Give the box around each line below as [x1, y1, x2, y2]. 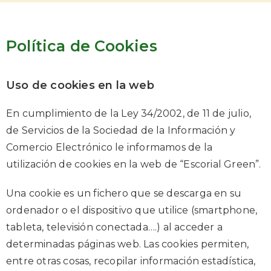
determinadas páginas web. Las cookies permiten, [6, 238, 249, 250]
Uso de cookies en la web [6, 79, 154, 92]
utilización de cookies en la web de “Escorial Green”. [6, 158, 261, 170]
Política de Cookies [6, 37, 157, 55]
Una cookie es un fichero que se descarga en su [6, 188, 242, 199]
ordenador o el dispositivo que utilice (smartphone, [6, 204, 258, 216]
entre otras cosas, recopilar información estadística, [6, 255, 256, 267]
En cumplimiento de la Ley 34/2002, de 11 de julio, [6, 108, 252, 119]
